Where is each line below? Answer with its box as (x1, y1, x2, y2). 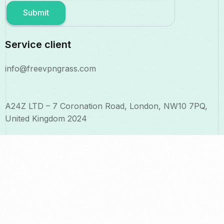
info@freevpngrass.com (5, 63, 96, 74)
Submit (23, 7, 49, 18)
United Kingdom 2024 (5, 113, 87, 124)
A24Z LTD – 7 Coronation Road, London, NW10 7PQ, (5, 101, 207, 111)
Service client (5, 38, 71, 51)
